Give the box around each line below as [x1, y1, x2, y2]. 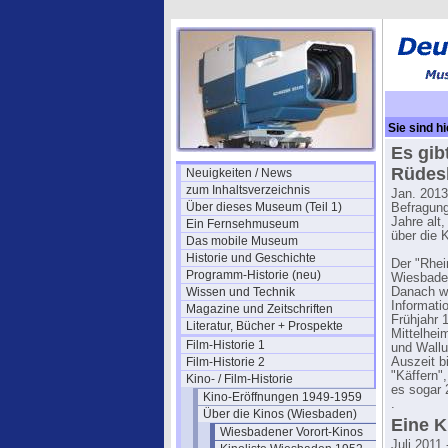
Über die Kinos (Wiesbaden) [203, 407, 357, 421]
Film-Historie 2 [186, 355, 265, 369]
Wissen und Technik [186, 285, 295, 299]
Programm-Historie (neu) [186, 268, 321, 282]
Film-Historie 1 [186, 338, 265, 352]
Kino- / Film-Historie [186, 372, 293, 386]
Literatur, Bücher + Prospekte [186, 319, 343, 333]
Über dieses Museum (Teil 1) [186, 200, 342, 214]
